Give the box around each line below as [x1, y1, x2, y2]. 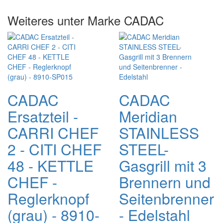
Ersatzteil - [7, 106, 78, 127]
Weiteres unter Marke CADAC [7, 11, 164, 29]
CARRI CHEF [7, 122, 99, 143]
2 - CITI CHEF [7, 138, 102, 160]
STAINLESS [119, 122, 199, 143]
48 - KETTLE [7, 155, 94, 176]
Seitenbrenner [119, 188, 214, 209]
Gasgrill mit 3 [119, 155, 207, 176]
